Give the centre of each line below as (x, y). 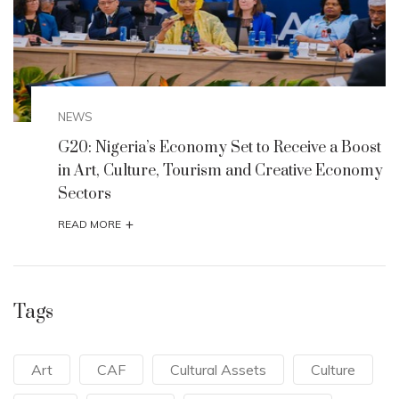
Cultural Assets (218, 370)
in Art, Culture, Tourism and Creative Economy (220, 171)
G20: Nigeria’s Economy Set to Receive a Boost (220, 148)
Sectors (85, 195)
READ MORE (90, 224)
